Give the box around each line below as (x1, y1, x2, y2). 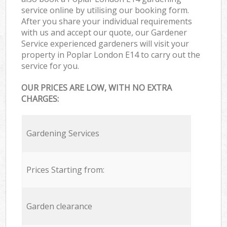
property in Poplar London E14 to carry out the (21, 49, 201, 60)
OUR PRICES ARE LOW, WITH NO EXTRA (21, 82, 172, 94)
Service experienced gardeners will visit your (21, 37, 190, 49)
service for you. (21, 60, 80, 71)
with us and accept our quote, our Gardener (21, 26, 187, 38)
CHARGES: (21, 93, 59, 105)
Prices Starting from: (26, 164, 104, 176)
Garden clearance (26, 201, 92, 212)
